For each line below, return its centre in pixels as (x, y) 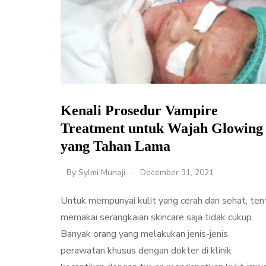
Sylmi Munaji (102, 172)
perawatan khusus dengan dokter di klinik (146, 250)
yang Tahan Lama (115, 146)
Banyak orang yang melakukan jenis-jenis (144, 234)
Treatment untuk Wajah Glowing (162, 128)
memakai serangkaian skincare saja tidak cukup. (157, 217)
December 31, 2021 (177, 172)
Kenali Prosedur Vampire (139, 110)
